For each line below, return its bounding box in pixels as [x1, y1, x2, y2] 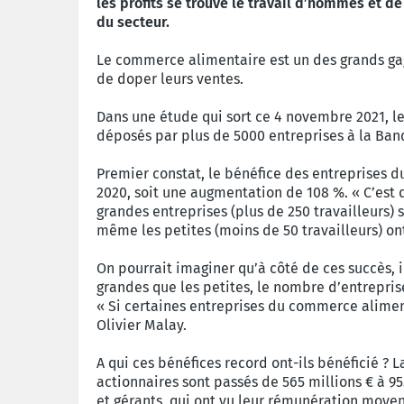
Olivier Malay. [96, 317, 187, 335]
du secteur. [96, 14, 173, 32]
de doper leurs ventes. [96, 70, 243, 88]
